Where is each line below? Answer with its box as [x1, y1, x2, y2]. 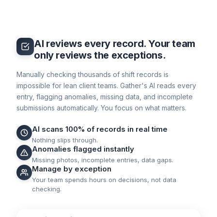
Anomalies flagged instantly [32, 144, 135, 154]
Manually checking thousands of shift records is [16, 70, 169, 79]
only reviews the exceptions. [34, 49, 166, 62]
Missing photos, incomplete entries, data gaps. [32, 156, 174, 164]
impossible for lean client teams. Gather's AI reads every [16, 81, 197, 90]
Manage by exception [32, 164, 112, 174]
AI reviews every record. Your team [34, 38, 195, 50]
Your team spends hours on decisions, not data [32, 176, 177, 184]
